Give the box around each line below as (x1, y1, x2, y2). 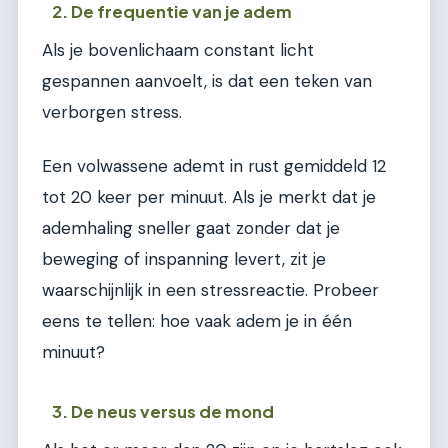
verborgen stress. (42, 101, 182, 124)
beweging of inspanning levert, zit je (42, 247, 326, 270)
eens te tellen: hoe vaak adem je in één (42, 309, 352, 332)
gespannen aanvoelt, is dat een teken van (42, 70, 372, 93)
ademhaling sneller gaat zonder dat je (42, 216, 340, 239)
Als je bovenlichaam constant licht (42, 39, 314, 62)
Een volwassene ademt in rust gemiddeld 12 (42, 154, 386, 177)
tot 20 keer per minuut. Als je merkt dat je (42, 185, 376, 208)
